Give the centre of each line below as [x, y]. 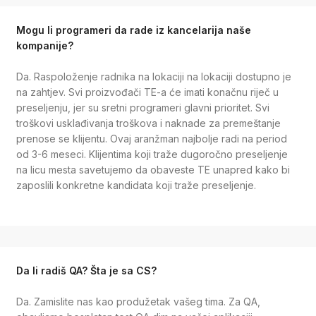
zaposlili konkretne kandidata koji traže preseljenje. [136, 186]
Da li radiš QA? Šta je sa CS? [86, 270]
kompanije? [44, 45]
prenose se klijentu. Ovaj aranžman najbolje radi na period [151, 139]
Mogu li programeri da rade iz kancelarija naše [133, 30]
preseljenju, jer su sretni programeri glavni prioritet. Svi [142, 108]
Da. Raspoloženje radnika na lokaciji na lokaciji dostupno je [153, 77]
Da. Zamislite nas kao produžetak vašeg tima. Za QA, [138, 302]
